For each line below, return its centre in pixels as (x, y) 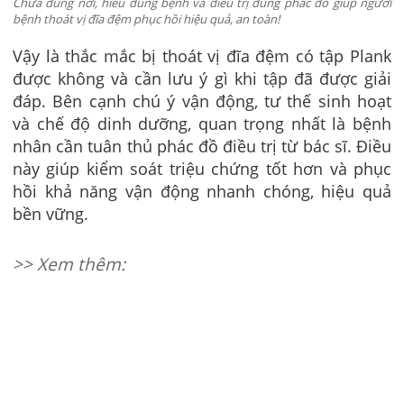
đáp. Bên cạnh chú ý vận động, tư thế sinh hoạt (202, 101)
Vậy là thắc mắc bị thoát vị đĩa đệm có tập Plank (202, 55)
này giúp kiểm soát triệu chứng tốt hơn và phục (202, 168)
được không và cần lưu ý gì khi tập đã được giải (202, 78)
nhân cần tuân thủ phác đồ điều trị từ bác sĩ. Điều (202, 146)
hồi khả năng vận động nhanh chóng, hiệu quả (202, 191)
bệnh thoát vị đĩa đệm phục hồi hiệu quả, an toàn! (146, 19)
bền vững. (50, 213)
